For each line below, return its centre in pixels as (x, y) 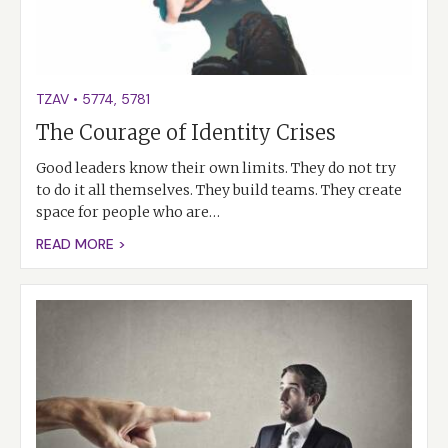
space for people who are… (128, 212)
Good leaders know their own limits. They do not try (216, 168)
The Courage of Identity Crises (186, 133)
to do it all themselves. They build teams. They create (219, 190)
